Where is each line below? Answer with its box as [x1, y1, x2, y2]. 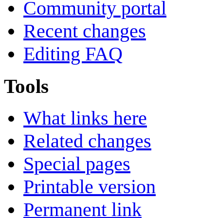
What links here [23, 107, 147, 129]
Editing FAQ [23, 43, 123, 65]
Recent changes [23, 20, 146, 42]
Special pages [23, 153, 130, 175]
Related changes [23, 130, 151, 152]
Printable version [23, 176, 156, 198]
